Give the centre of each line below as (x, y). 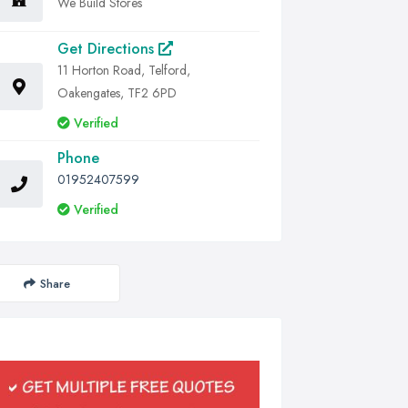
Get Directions (108, 49)
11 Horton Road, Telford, (124, 70)
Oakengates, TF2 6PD (117, 93)
